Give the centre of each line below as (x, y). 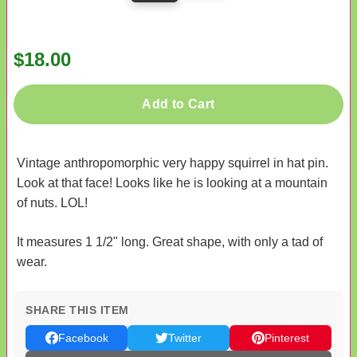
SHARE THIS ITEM (77, 310)
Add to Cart (178, 104)
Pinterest (287, 337)
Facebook (83, 337)
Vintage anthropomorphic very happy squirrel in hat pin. (173, 163)
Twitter (185, 337)
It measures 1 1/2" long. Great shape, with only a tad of (170, 241)
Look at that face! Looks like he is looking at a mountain (172, 182)
